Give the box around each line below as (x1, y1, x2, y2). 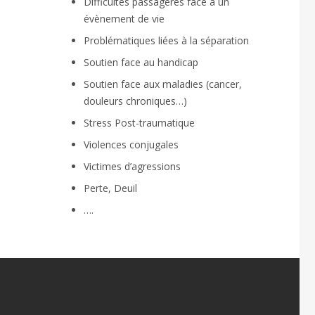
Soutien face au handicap (83, 55, 198, 69)
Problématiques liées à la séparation (83, 33, 249, 47)
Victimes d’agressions (83, 159, 181, 173)
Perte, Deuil (83, 181, 137, 195)
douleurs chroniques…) (83, 94, 187, 108)
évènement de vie (83, 11, 165, 25)
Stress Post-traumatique (83, 115, 195, 129)
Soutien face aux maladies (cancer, (83, 77, 242, 91)
